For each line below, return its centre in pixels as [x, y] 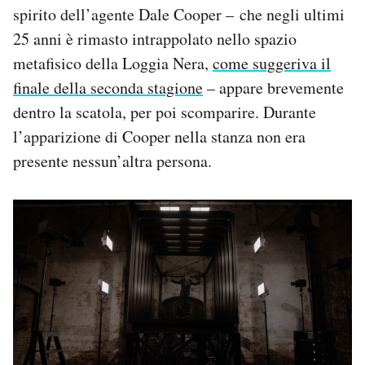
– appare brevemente [273, 87]
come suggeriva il [272, 63]
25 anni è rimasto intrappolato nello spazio [155, 38]
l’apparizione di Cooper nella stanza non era [159, 136]
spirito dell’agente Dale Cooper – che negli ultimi [179, 14]
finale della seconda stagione [108, 87]
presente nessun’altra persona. [112, 161]
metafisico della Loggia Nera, [113, 63]
